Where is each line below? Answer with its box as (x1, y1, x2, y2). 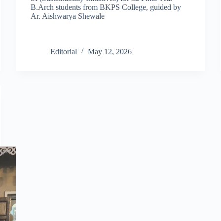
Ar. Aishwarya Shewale (31, 11, 105, 20)
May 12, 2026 (88, 47, 132, 56)
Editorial (50, 47, 77, 56)
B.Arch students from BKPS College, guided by (31, 2, 182, 11)
